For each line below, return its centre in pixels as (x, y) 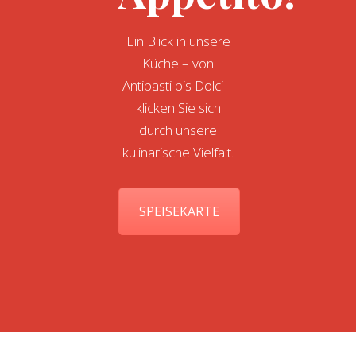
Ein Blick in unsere (178, 41)
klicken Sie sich (178, 108)
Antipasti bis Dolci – (178, 85)
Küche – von (178, 63)
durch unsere (178, 130)
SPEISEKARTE (179, 211)
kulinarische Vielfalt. (178, 152)
